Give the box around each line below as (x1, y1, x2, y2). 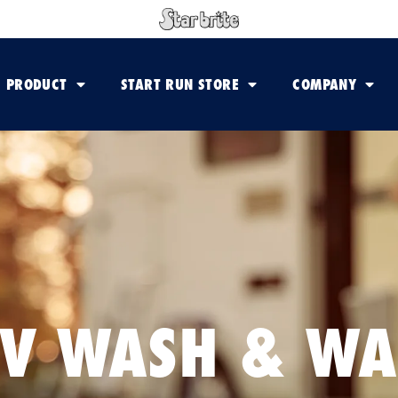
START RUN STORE (120, 76, 239, 94)
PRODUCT (5, 76, 68, 94)
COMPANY (292, 76, 357, 94)
